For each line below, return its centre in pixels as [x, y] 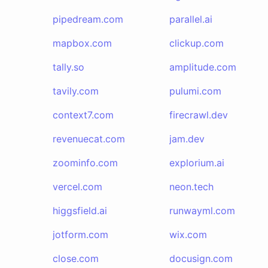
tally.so [68, 67]
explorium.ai [197, 163]
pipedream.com [88, 19]
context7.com [83, 115]
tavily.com [76, 91]
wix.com [188, 234]
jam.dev [187, 139]
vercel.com [77, 187]
